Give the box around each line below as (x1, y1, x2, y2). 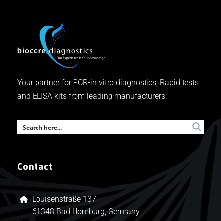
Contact (17, 158, 53, 174)
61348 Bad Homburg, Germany (32, 207, 140, 217)
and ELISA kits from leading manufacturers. (17, 91, 167, 101)
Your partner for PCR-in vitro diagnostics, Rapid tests (17, 78, 199, 88)
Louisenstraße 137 (32, 194, 96, 204)
